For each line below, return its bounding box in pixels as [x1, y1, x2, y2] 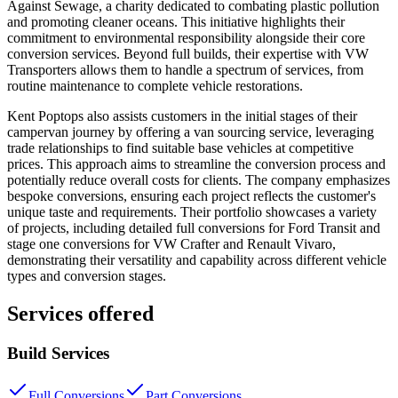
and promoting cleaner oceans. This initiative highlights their [7, 13, 345, 29]
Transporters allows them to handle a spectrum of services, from [7, 61, 363, 77]
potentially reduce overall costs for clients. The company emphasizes [7, 171, 390, 187]
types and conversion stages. [7, 267, 166, 283]
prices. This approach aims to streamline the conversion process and [7, 155, 386, 171]
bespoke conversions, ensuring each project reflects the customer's [7, 187, 376, 203]
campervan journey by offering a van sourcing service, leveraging [7, 123, 374, 139]
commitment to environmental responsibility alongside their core [7, 29, 365, 45]
